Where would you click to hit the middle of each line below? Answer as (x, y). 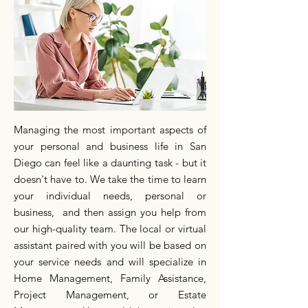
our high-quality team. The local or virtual (110, 229)
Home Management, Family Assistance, (110, 278)
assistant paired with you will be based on (110, 245)
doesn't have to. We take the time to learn (110, 179)
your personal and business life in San (110, 146)
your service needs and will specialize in (110, 262)
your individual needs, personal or (110, 196)
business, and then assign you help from (110, 212)
